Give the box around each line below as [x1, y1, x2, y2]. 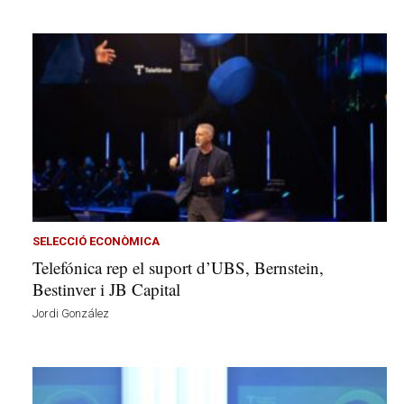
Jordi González [32, 307, 109, 321]
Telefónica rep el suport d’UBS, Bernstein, [32, 256, 324, 280]
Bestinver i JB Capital [32, 278, 180, 301]
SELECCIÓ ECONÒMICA [32, 234, 160, 249]
